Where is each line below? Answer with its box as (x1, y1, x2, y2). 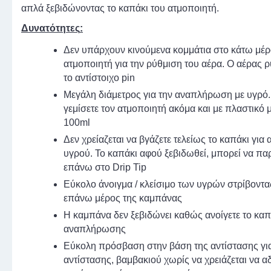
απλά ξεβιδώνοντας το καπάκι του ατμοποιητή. (21, 3, 219, 14)
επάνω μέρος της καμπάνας (64, 193, 182, 204)
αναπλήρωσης (64, 224, 126, 235)
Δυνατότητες (21, 23, 80, 34)
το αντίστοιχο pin (64, 73, 135, 83)
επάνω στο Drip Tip (64, 162, 146, 173)
